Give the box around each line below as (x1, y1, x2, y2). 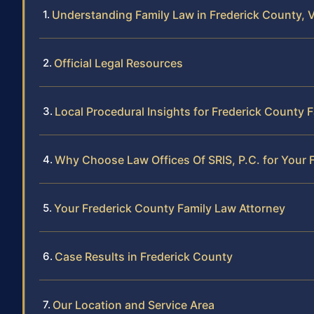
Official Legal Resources (54, 55, 183, 70)
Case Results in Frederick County (55, 249, 233, 264)
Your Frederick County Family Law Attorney (54, 200, 285, 215)
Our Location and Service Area (53, 297, 214, 312)
